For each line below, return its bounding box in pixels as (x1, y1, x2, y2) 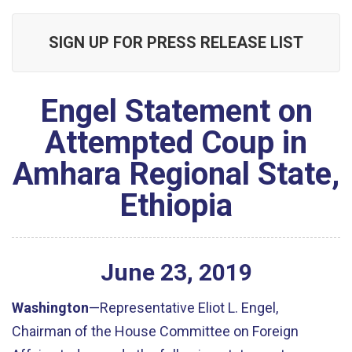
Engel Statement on (39, 93, 313, 130)
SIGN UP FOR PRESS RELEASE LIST (49, 33, 303, 52)
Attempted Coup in (45, 124, 307, 161)
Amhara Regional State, (13, 156, 339, 192)
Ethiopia (119, 187, 233, 224)
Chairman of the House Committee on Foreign (12, 322, 299, 339)
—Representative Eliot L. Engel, (89, 299, 278, 316)
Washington (12, 299, 89, 316)
